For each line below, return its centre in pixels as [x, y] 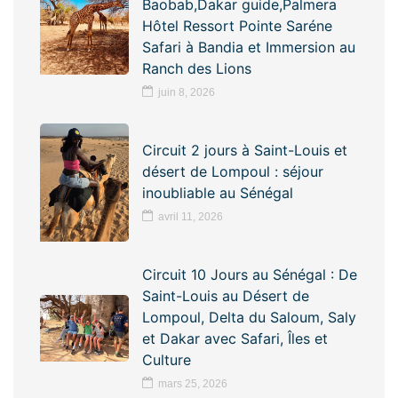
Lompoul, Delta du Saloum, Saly [249, 318]
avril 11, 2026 [191, 217]
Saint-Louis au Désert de [226, 296]
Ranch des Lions [197, 69]
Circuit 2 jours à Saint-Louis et [245, 151]
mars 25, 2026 [193, 384]
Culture [167, 360]
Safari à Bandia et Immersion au [249, 48]
